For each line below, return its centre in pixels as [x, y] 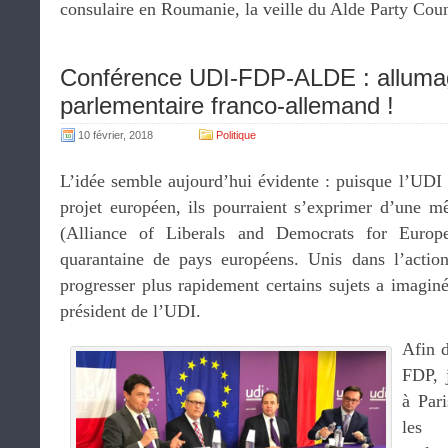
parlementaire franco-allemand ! [227, 105]
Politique [236, 135]
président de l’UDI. [130, 311]
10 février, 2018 [115, 135]
